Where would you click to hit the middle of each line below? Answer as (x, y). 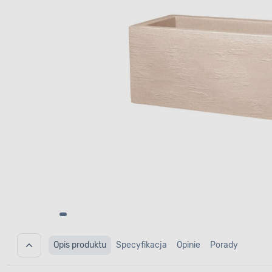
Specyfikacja (141, 245)
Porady (224, 245)
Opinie (189, 245)
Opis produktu (80, 245)
